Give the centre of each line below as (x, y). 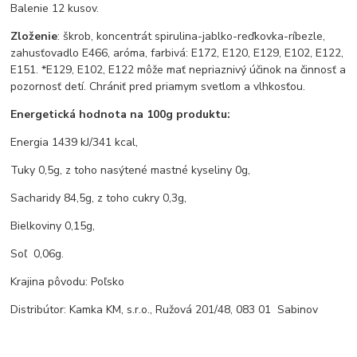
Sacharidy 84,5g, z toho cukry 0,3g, (99, 198)
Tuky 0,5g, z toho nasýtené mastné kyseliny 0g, (131, 171)
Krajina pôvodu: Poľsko (68, 282)
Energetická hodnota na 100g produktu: (121, 115)
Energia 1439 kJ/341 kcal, (75, 143)
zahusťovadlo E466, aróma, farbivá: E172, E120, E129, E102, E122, (177, 53)
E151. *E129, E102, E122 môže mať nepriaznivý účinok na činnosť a (178, 70)
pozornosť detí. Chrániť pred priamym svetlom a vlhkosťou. (160, 87)
